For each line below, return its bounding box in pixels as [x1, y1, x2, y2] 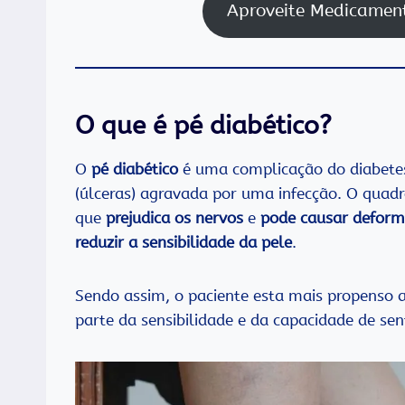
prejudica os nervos [106, 209, 243, 228]
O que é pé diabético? [75, 110, 332, 141]
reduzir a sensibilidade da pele [75, 233, 292, 252]
